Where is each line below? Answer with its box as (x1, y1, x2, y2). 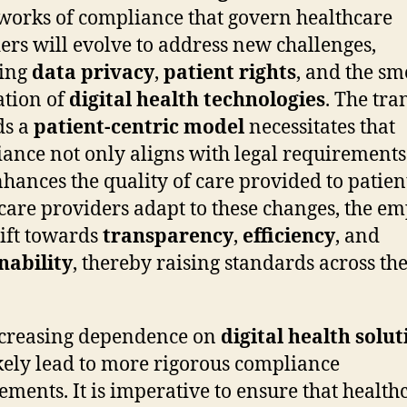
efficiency (243, 223, 335, 249)
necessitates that (244, 114, 395, 140)
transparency (103, 223, 233, 249)
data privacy (32, 60, 154, 85)
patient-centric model (34, 114, 244, 140)
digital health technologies (69, 87, 325, 113)
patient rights (164, 60, 296, 85)
